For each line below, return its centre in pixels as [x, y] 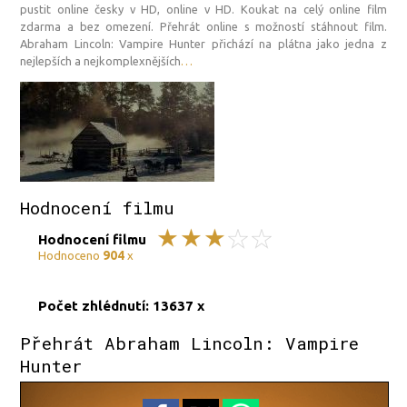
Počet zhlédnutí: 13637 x [122, 305]
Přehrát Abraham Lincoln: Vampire [190, 343]
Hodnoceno [71, 255]
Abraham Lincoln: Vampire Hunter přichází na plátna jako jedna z [203, 43]
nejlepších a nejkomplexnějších [101, 60]
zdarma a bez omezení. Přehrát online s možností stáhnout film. [203, 26]
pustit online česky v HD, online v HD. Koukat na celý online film [203, 9]
